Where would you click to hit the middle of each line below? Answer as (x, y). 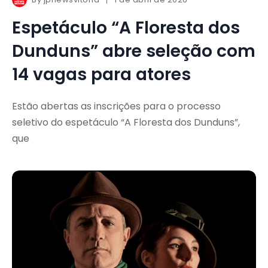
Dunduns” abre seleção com (134, 51)
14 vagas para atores (101, 74)
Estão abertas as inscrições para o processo (116, 106)
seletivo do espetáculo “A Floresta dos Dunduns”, (126, 122)
